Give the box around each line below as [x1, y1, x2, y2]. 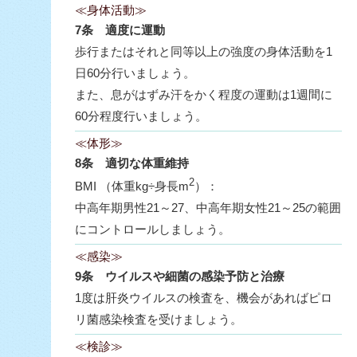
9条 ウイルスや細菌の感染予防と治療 [75, 269, 284, 283]
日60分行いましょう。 [75, 66, 195, 80]
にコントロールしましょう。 [75, 222, 230, 236]
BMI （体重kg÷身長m [75, 179, 189, 193]
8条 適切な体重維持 [75, 156, 189, 170]
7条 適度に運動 [75, 23, 165, 37]
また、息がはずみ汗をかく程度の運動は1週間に [75, 88, 332, 101]
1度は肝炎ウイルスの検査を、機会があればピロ [75, 291, 332, 304]
